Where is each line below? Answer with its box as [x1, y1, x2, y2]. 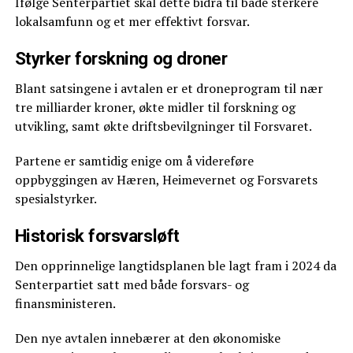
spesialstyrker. [14, 190, 97, 208]
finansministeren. [14, 295, 116, 313]
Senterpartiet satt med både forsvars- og [14, 276, 249, 294]
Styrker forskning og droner [14, 48, 228, 69]
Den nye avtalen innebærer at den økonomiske [14, 329, 281, 347]
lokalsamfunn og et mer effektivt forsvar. [14, 13, 250, 31]
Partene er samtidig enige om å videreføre [14, 152, 254, 170]
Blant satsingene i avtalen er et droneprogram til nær [14, 80, 323, 98]
